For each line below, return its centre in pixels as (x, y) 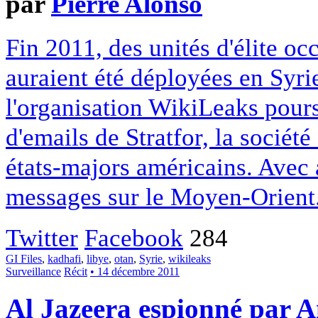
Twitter (42, 238)
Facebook (134, 238)
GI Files (24, 259)
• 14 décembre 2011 (135, 272)
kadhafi (64, 259)
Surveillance (33, 272)
